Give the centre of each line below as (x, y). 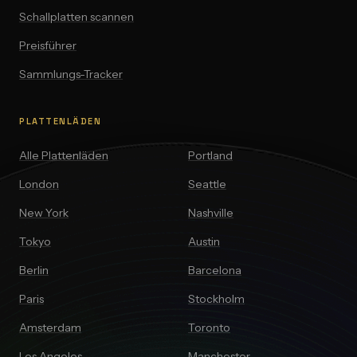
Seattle (207, 184)
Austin (204, 241)
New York (44, 213)
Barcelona (215, 270)
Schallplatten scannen (76, 17)
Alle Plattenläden (64, 155)
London (39, 184)
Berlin (34, 270)
